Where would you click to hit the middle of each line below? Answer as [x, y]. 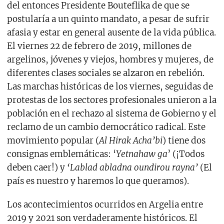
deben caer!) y [37, 167]
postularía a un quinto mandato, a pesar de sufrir [108, 19]
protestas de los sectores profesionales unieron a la [111, 100]
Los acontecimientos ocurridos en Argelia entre [105, 204]
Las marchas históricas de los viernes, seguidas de [110, 86]
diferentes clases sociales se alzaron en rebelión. [105, 73]
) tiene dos [184, 140]
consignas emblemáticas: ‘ [61, 154]
